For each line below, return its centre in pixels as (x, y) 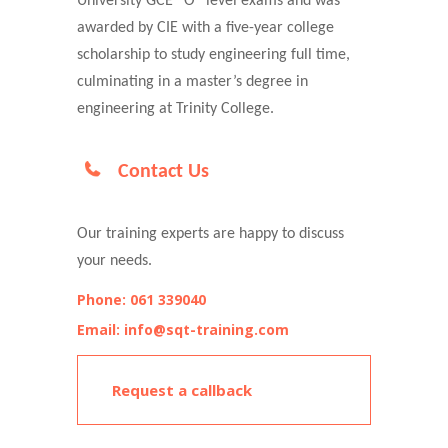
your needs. (114, 261)
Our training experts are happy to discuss (210, 234)
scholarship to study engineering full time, (213, 55)
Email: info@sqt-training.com (183, 329)
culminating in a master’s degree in (192, 82)
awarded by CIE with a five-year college (205, 28)
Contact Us (163, 172)
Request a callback (182, 390)
